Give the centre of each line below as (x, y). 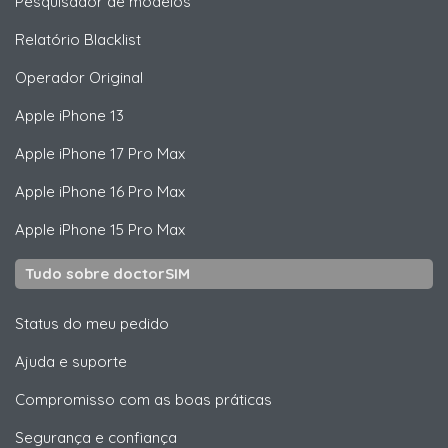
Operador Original (79, 77)
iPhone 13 (89, 115)
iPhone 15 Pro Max (120, 229)
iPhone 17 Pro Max (120, 153)
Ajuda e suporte (71, 361)
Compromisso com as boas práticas (143, 399)
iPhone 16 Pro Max (120, 191)
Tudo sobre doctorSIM (107, 273)
